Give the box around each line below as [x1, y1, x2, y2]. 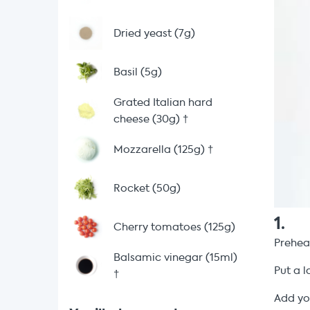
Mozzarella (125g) [113, 143, 205, 156]
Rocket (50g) [113, 181, 181, 195]
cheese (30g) [113, 112, 180, 126]
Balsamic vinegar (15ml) [113, 250, 237, 264]
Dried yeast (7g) [113, 26, 195, 40]
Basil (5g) [113, 65, 162, 79]
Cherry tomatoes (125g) [113, 220, 235, 234]
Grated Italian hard [113, 95, 212, 109]
